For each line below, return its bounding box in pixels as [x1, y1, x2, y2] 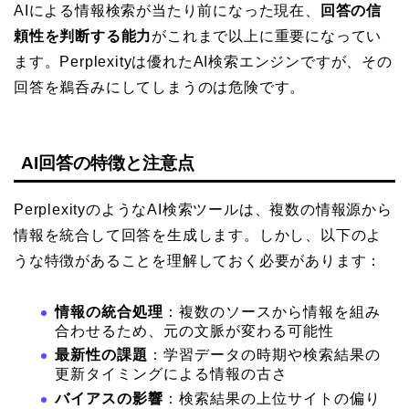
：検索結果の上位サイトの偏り [163, 390, 381, 406]
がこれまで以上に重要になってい [152, 28, 383, 45]
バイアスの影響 [55, 390, 163, 406]
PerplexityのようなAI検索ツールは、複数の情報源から [14, 201, 393, 217]
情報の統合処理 [55, 303, 163, 320]
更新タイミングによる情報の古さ [55, 366, 288, 383]
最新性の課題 [55, 347, 148, 363]
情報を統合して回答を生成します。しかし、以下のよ [14, 226, 383, 243]
